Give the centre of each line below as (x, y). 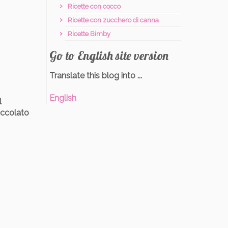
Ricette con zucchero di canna (113, 20)
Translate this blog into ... (96, 76)
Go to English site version (109, 55)
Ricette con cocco (94, 6)
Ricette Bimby (89, 34)
